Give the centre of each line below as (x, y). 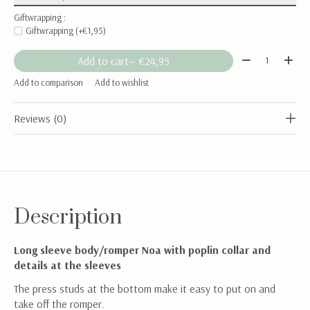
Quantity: (259, 57)
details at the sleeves (67, 265)
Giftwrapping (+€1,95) (65, 31)
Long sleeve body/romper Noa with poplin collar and (142, 249)
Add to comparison (48, 82)
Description (68, 217)
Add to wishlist (121, 82)
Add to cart (103, 61)
